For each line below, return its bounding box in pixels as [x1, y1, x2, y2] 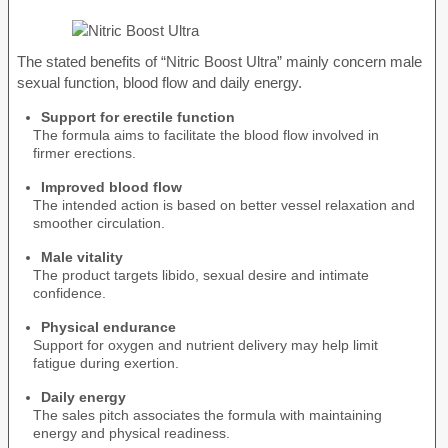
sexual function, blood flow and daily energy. [17, 73, 302, 91]
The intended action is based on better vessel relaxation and [33, 196, 415, 213]
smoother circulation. [33, 214, 165, 231]
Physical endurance [41, 318, 176, 335]
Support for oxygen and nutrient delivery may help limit [33, 336, 378, 353]
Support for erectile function [41, 108, 235, 125]
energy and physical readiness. [33, 424, 230, 441]
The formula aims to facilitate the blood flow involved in [33, 126, 379, 143]
